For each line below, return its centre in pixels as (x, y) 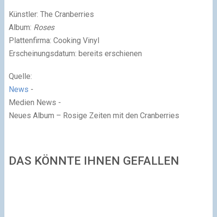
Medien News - (35, 102)
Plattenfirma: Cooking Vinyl (54, 40)
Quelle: (20, 76)
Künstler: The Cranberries (51, 14)
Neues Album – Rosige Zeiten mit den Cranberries (94, 116)
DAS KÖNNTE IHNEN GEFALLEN (94, 161)
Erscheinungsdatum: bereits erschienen (75, 54)
